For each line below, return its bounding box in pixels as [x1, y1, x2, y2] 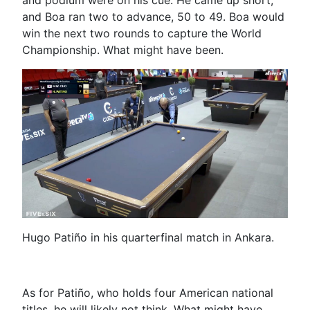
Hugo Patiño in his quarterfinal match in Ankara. [22, 230, 274, 244]
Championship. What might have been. [22, 42, 224, 57]
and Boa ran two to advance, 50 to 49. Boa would [22, 9, 284, 24]
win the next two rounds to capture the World [22, 26, 262, 40]
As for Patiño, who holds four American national [22, 285, 273, 300]
